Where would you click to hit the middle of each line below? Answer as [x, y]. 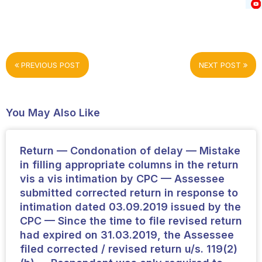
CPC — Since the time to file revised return [131, 221]
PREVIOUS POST [49, 65]
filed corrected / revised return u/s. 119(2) [128, 249]
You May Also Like [53, 112]
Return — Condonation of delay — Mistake [130, 151]
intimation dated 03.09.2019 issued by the [130, 207]
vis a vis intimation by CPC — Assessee [122, 179]
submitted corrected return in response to [129, 193]
